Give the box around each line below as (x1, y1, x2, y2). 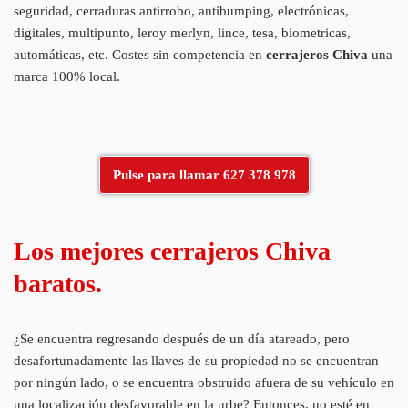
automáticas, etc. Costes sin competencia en (14, 46, 266, 62)
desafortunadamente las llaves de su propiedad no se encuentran (14, 352, 379, 368)
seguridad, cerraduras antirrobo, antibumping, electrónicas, (14, 3, 349, 18)
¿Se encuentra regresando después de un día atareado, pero (14, 331, 350, 346)
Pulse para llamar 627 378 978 (112, 167, 296, 182)
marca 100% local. (14, 68, 120, 84)
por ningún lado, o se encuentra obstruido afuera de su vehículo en (14, 374, 394, 390)
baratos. (14, 269, 102, 298)
